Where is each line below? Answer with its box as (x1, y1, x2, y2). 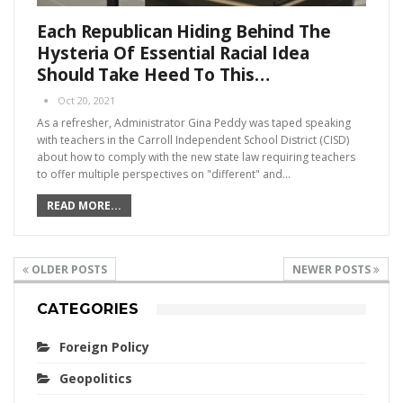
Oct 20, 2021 (58, 94, 115, 108)
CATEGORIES (37, 300, 139, 318)
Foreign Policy (59, 338, 149, 356)
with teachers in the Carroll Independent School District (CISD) (37, 132, 349, 148)
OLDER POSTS (29, 262, 107, 278)
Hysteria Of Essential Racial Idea (37, 41, 309, 66)
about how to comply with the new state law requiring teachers (37, 149, 355, 166)
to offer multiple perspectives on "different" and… (37, 166, 291, 183)
